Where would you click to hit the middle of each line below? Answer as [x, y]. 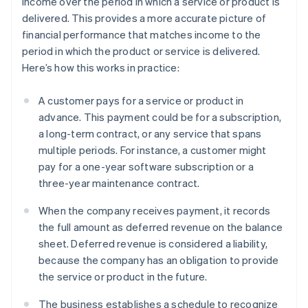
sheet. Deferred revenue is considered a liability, [153, 244]
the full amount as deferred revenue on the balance [161, 227]
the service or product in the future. [123, 277]
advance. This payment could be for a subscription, [160, 117]
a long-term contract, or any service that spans [150, 134]
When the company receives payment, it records [155, 211]
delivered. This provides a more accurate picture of [144, 18]
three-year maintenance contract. [119, 183]
